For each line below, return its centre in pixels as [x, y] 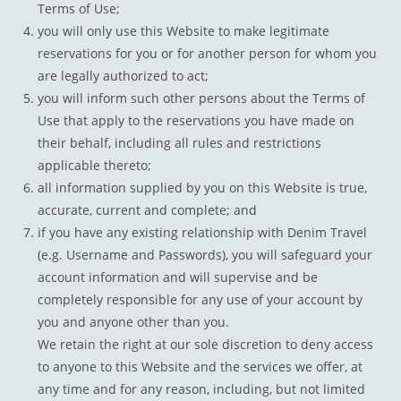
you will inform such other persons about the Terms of [202, 98]
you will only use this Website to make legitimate [184, 31]
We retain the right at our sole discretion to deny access [206, 345]
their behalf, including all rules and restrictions [180, 143]
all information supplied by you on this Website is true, [203, 188]
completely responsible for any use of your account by [200, 300]
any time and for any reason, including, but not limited [202, 389]
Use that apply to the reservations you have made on [196, 121]
